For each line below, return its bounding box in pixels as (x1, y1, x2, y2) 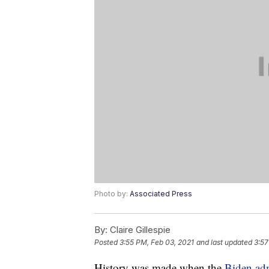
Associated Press (130, 189, 192, 199)
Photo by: (94, 189, 130, 199)
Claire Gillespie (107, 224, 171, 236)
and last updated (196, 238, 252, 247)
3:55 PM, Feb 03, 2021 (119, 238, 194, 247)
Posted (94, 238, 119, 247)
